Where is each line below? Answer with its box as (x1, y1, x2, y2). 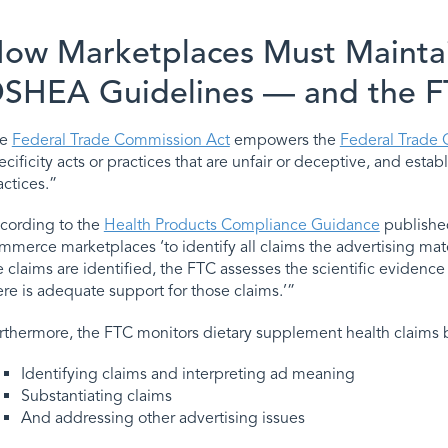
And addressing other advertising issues (20, 407, 305, 428)
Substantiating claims (20, 385, 172, 406)
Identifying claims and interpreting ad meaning (20, 363, 355, 384)
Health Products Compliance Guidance (103, 215, 380, 236)
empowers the (229, 130, 340, 151)
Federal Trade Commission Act (11, 130, 230, 151)
